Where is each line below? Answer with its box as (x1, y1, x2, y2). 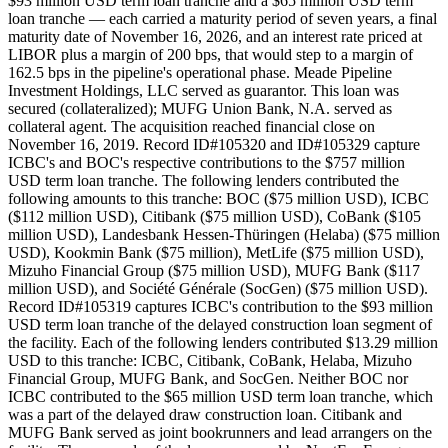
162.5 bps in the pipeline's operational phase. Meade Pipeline (8, 64, 392, 82)
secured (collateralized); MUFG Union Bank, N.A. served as (8, 100, 392, 118)
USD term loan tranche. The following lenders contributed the (8, 172, 399, 190)
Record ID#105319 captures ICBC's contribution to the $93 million (8, 298, 433, 316)
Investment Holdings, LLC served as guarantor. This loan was (8, 82, 399, 100)
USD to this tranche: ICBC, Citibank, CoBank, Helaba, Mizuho (8, 352, 412, 370)
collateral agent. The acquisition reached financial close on (8, 118, 375, 136)
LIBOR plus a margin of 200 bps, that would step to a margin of (8, 46, 413, 64)
